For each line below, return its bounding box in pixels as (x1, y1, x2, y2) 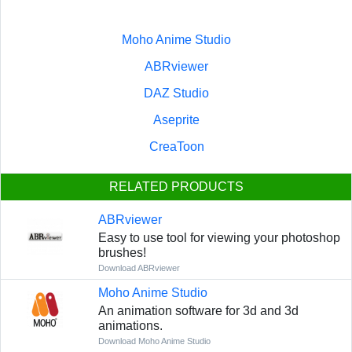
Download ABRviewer (97, 263, 180, 273)
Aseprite (153, 113, 200, 127)
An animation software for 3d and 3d (97, 304, 299, 318)
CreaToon (148, 140, 204, 154)
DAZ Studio (144, 86, 209, 101)
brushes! (97, 246, 146, 260)
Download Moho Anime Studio (97, 336, 211, 346)
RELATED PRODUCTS (108, 180, 244, 194)
